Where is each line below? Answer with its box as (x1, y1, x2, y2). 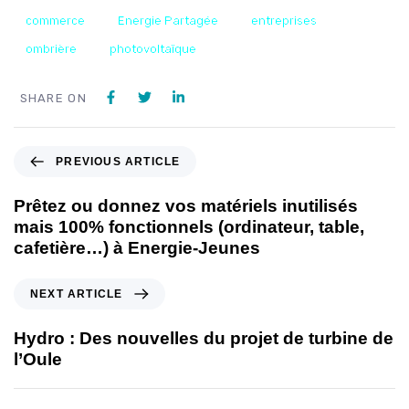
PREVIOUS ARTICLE (56, 154, 181, 168)
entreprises (251, 14, 317, 28)
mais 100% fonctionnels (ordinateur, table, (14, 216, 364, 236)
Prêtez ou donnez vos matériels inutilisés (14, 195, 358, 215)
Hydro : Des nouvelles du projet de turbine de (14, 328, 393, 348)
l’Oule (14, 349, 62, 369)
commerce (26, 14, 85, 28)
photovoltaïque (110, 41, 196, 56)
